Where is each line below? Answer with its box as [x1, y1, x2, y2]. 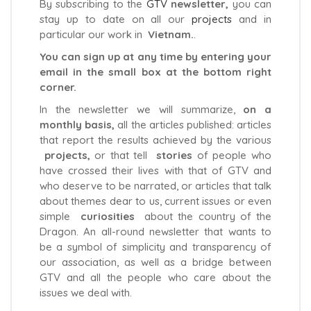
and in [232, 12, 272, 26]
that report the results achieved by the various [40, 133, 271, 146]
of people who [192, 148, 272, 162]
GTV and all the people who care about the [40, 270, 271, 284]
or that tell [94, 148, 157, 162]
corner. [40, 80, 76, 94]
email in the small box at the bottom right [40, 65, 271, 78]
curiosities [80, 209, 135, 223]
